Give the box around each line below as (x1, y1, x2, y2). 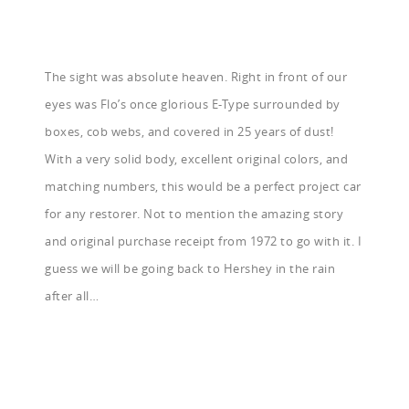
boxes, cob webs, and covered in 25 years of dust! (45, 123, 334, 141)
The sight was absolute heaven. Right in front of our (45, 68, 348, 86)
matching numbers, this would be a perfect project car (45, 178, 362, 195)
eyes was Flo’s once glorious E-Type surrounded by (45, 96, 341, 113)
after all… (45, 288, 100, 305)
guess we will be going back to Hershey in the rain (45, 260, 336, 278)
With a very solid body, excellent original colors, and (45, 151, 349, 168)
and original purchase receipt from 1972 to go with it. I (45, 233, 362, 250)
